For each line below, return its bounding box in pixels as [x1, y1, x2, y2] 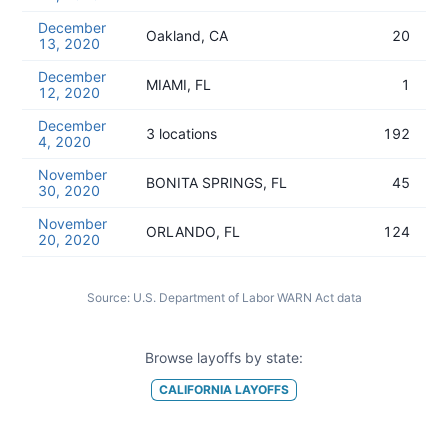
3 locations [146, 125, 217, 142]
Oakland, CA [146, 27, 228, 44]
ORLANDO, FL [146, 223, 240, 240]
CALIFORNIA [159, 381, 232, 397]
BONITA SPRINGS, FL [146, 174, 287, 191]
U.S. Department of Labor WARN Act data [132, 290, 362, 305]
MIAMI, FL [146, 76, 211, 93]
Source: [86, 290, 130, 305]
